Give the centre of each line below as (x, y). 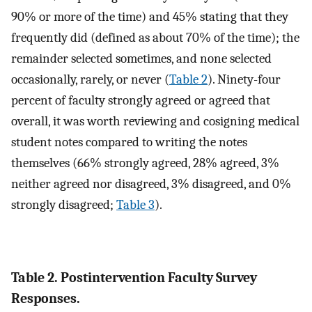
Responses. (46, 298)
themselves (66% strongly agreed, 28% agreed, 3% (145, 163)
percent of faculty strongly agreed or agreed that (141, 100)
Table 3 (135, 204)
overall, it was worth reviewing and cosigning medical (155, 121)
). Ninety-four (244, 79)
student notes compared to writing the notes (129, 142)
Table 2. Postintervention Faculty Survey (134, 277)
